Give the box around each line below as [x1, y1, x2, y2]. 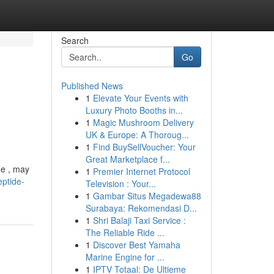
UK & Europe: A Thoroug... [85, 128, 189, 141]
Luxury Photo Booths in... [85, 104, 183, 116]
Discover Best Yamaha [92, 239, 180, 251]
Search [61, 34, 89, 46]
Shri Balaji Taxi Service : [92, 214, 186, 226]
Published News [61, 80, 123, 92]
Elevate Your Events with [92, 92, 188, 104]
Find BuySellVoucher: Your [92, 141, 196, 153]
